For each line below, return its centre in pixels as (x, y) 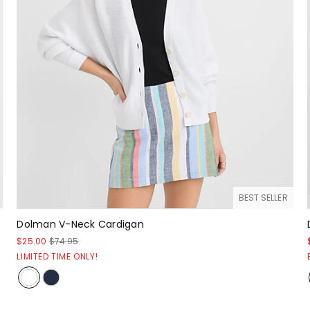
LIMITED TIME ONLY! (57, 257)
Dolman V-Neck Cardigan (80, 225)
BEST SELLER (263, 198)
